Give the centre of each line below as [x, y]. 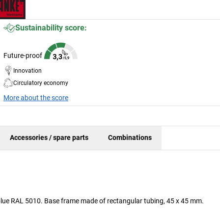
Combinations [130, 138]
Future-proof [23, 55]
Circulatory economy [41, 83]
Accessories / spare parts [49, 138]
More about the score [36, 97]
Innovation [28, 70]
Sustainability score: [51, 27]
